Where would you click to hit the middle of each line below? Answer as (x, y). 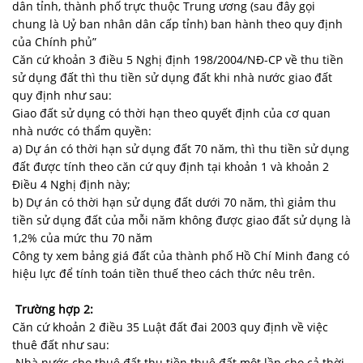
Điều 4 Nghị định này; (71, 184)
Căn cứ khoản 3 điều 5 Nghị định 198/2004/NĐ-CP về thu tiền (178, 59)
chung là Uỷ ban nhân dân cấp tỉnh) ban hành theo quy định (177, 23)
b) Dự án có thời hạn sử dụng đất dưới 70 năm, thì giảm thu (174, 202)
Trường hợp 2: (53, 309)
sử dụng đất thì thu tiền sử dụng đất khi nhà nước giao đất (172, 77)
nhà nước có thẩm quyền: (82, 130)
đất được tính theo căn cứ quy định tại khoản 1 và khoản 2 (171, 166)
